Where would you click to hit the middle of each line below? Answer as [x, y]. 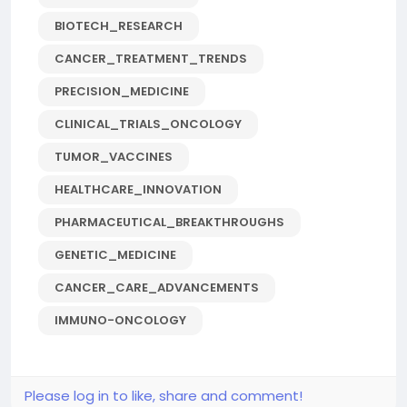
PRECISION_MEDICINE [122, 91]
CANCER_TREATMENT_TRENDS [151, 59]
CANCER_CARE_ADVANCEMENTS [157, 288]
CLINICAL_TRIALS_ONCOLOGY [148, 124]
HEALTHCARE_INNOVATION [138, 189]
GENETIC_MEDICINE [115, 255]
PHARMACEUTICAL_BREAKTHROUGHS [169, 222]
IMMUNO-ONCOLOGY [120, 320]
